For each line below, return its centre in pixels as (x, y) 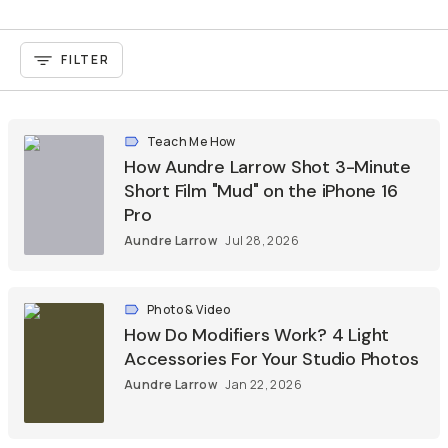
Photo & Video (189, 309)
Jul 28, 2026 (262, 240)
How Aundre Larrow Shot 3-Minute (268, 167)
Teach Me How (191, 141)
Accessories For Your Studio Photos (271, 359)
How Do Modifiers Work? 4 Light (257, 335)
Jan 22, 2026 (264, 384)
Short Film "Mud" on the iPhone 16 (261, 191)
